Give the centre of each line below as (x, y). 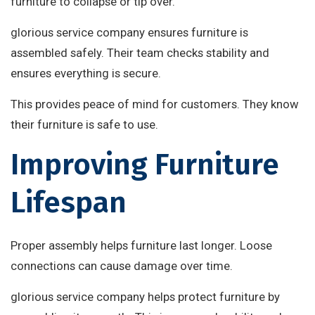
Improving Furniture (145, 165)
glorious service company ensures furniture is (129, 33)
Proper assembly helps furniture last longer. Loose (141, 246)
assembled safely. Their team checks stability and (140, 53)
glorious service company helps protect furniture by (145, 297)
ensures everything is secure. (86, 73)
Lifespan (69, 203)
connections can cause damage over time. (122, 266)
